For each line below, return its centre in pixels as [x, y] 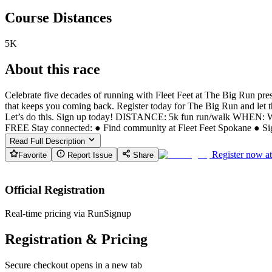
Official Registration [55, 190]
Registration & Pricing [76, 239]
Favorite [32, 155]
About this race [53, 69]
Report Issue [89, 155]
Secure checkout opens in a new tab [73, 265]
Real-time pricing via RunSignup [68, 213]
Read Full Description [49, 141]
